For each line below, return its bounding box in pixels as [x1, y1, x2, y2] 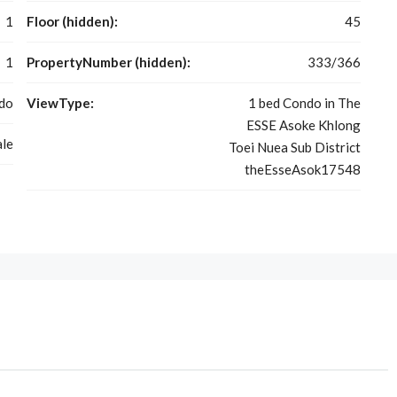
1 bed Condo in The [247, 94, 361, 111]
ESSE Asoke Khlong [245, 116, 361, 133]
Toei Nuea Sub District [228, 138, 361, 155]
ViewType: [26, 94, 94, 111]
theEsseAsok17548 [244, 160, 361, 177]
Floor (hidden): [26, 12, 118, 29]
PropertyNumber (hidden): [26, 53, 191, 70]
